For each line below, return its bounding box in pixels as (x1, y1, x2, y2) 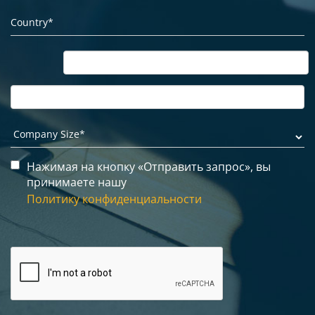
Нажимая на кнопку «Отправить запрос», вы (27, 158, 271, 174)
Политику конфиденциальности (27, 191, 202, 207)
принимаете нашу (27, 174, 127, 190)
